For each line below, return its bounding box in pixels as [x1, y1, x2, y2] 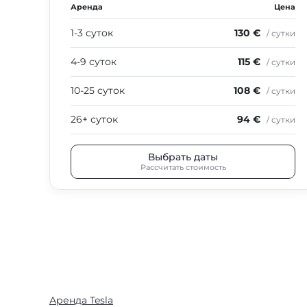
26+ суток [71, 113, 118, 125]
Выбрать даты [148, 150, 218, 163]
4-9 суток [71, 56, 116, 68]
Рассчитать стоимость [140, 162, 226, 172]
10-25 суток [71, 84, 125, 97]
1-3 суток [71, 27, 113, 39]
